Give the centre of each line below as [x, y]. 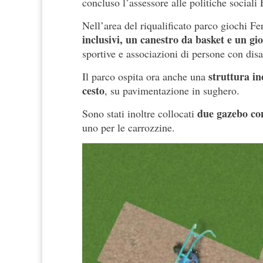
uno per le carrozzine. [129, 127]
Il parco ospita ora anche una [145, 76]
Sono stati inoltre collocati [140, 113]
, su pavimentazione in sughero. [172, 90]
